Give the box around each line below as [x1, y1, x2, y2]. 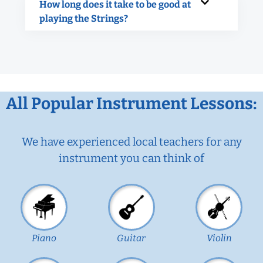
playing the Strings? [39, 12, 128, 24]
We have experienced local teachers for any [21, 134, 242, 149]
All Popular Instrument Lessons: [6, 93, 257, 113]
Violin [206, 232, 232, 244]
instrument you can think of [59, 151, 204, 165]
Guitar [117, 232, 146, 244]
